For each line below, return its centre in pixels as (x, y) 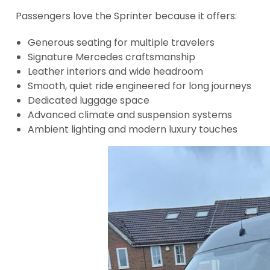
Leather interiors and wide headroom (115, 71)
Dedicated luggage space (89, 100)
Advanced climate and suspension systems (130, 115)
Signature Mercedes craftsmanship (111, 57)
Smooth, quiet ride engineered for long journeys (140, 86)
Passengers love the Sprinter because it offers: (126, 16)
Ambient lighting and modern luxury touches (133, 129)
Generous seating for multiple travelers (121, 42)
